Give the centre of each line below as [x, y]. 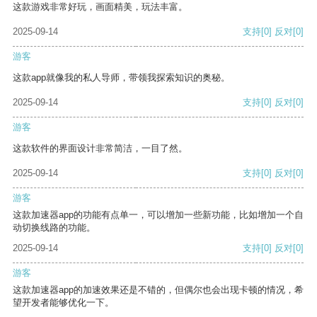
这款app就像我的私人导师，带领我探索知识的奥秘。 [121, 78]
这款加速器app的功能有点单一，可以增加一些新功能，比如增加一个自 [158, 215]
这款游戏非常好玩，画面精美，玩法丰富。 [100, 7]
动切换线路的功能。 [54, 228]
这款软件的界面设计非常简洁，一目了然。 [100, 149]
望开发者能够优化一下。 [63, 303]
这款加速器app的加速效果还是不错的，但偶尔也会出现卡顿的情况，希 [158, 290]
